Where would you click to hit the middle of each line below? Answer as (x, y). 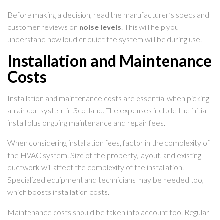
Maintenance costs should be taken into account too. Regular (108, 212)
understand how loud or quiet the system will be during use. (105, 39)
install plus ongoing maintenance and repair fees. (86, 123)
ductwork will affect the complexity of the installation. (96, 167)
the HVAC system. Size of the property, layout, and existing (104, 155)
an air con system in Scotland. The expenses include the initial (108, 110)
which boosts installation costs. (58, 192)
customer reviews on (43, 27)
